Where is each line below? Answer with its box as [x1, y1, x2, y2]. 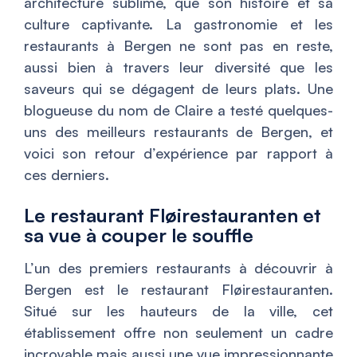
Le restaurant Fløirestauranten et [24, 202, 321, 227]
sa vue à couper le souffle [24, 222, 253, 247]
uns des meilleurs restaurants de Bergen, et [24, 122, 333, 140]
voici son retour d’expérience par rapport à [24, 143, 333, 162]
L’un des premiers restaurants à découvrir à [24, 258, 333, 277]
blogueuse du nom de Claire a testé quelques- [24, 100, 333, 119]
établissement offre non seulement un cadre [24, 323, 333, 341]
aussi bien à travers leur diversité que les [24, 57, 333, 76]
